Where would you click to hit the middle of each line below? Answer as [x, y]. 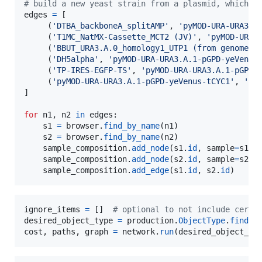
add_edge [150, 170]
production [150, 220]
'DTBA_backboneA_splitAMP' [111, 25]
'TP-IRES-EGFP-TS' [92, 70]
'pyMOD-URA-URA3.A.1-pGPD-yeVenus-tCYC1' [143, 81]
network [139, 231]
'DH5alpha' [75, 59]
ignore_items [52, 209]
